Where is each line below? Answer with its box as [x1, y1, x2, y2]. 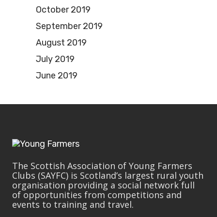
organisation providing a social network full [12, 179, 195, 191]
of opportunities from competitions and [12, 189, 182, 201]
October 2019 [36, 4, 91, 15]
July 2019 [36, 54, 75, 65]
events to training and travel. [12, 199, 134, 211]
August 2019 [36, 37, 87, 48]
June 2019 [36, 70, 77, 81]
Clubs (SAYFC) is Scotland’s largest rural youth [12, 170, 203, 182]
